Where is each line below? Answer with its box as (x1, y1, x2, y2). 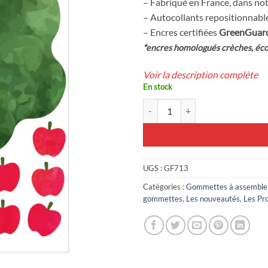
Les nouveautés (186, 194, 240, 204)
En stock (143, 81, 172, 92)
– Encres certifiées (143, 26, 219, 38)
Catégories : (143, 182, 186, 192)
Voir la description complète (143, 68, 258, 80)
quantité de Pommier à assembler (142, 100, 266, 111)
